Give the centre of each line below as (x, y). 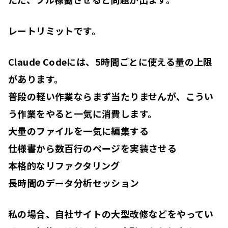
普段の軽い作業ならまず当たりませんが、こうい (111, 96)
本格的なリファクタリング (64, 166)
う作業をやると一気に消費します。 (83, 114)
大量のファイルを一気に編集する (78, 131)
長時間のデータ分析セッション (74, 183)
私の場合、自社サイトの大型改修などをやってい (111, 214)
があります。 (36, 79)
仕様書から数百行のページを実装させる (93, 148)
